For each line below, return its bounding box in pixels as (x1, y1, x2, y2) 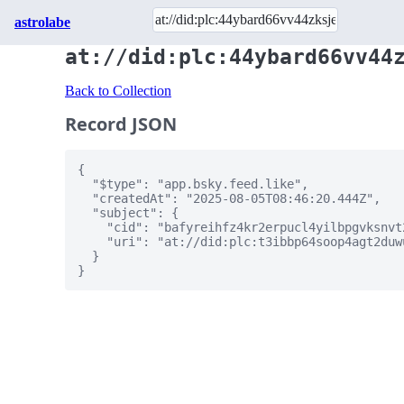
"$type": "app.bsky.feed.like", (78, 177, 308, 191)
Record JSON (65, 112, 177, 136)
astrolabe (14, 14, 70, 30)
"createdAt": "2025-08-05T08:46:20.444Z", (78, 191, 381, 206)
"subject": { (78, 206, 179, 220)
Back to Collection (65, 83, 171, 98)
